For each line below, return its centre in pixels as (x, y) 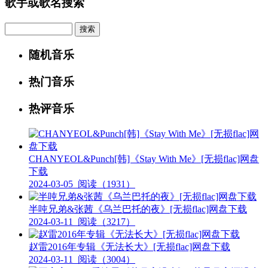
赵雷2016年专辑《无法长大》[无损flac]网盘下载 (130, 246)
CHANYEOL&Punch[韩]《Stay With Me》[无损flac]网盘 (144, 159)
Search (18, 27)
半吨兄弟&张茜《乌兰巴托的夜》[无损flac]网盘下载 (138, 209)
